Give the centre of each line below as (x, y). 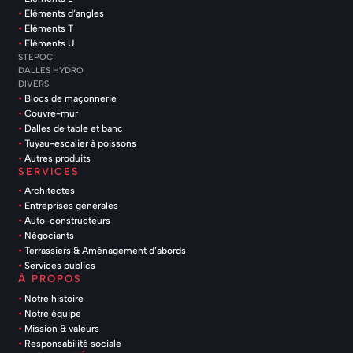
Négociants (50, 236)
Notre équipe (53, 314)
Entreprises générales (72, 206)
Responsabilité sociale (73, 344)
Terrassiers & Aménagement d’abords (106, 251)
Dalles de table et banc (74, 128)
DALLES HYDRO (51, 70)
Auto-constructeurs (68, 221)
